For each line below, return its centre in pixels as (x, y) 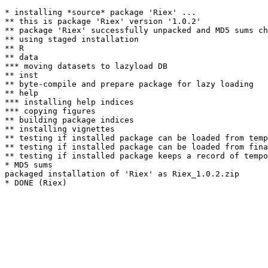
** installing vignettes (60, 129)
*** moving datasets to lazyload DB (86, 66)
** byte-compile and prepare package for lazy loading (129, 84)
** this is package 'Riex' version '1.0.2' (103, 21)
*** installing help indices (69, 102)
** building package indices (69, 120)
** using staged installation (72, 39)
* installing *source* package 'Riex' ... (100, 12)
